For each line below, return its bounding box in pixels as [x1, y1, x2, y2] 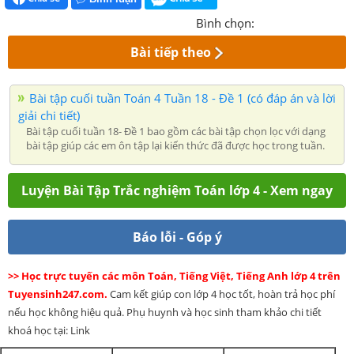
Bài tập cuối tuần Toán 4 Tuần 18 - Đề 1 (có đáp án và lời [29, 90, 336, 107]
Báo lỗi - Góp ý [132, 228, 222, 247]
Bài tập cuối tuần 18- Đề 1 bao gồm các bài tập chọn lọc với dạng [26, 124, 326, 139]
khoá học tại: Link [8, 323, 90, 338]
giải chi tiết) [18, 107, 80, 124]
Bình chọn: [196, 15, 254, 32]
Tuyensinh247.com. [8, 287, 107, 302]
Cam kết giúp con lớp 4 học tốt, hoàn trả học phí [107, 287, 335, 302]
